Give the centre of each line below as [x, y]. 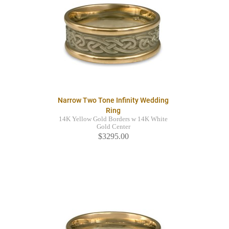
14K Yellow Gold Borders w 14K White [113, 119]
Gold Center [113, 127]
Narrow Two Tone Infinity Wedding [113, 100]
